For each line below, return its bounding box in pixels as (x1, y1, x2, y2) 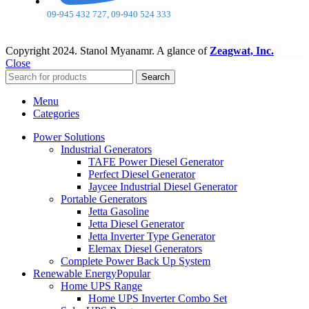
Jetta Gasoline (88, 206, 149, 218)
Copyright (6, 45, 52, 57)
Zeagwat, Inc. (210, 45, 274, 57)
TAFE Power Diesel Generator (88, 156, 223, 168)
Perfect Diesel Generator (88, 168, 195, 181)
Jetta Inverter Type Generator (88, 230, 215, 243)
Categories (33, 108, 79, 120)
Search (141, 72, 170, 83)
